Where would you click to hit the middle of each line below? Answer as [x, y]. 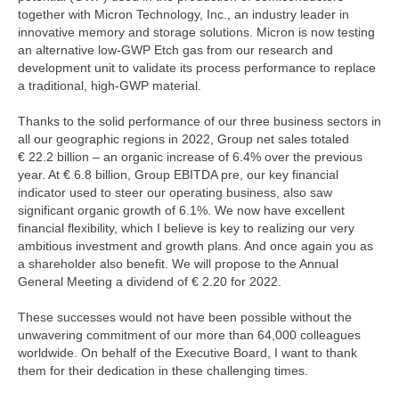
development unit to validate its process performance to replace [197, 68]
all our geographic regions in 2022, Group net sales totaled [183, 139]
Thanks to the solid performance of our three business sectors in [199, 122]
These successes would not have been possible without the [185, 318]
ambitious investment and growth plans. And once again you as [195, 246]
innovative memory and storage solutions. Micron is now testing [196, 33]
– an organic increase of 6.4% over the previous [226, 157]
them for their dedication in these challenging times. [163, 371]
